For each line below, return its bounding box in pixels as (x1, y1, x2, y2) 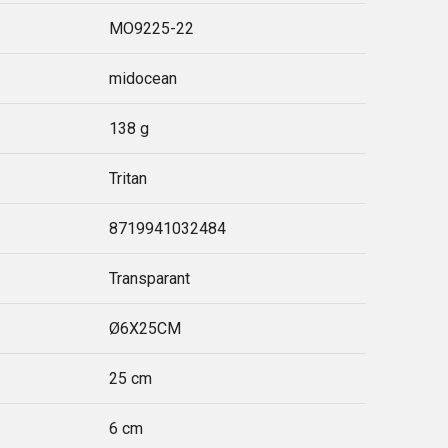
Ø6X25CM (109, 319, 182, 338)
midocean (109, 69, 178, 88)
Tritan (109, 169, 148, 188)
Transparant (109, 269, 191, 288)
